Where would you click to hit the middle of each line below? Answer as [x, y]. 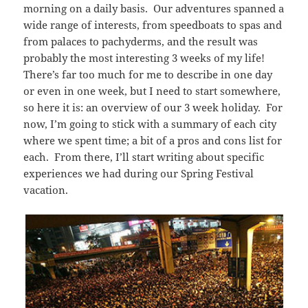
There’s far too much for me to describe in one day [148, 75]
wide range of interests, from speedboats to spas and [153, 25]
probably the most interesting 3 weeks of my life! [146, 58]
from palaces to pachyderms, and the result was [141, 42]
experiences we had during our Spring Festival [139, 174]
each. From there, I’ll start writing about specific [144, 157]
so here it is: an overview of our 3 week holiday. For [153, 108]
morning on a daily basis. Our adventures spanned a [154, 9]
